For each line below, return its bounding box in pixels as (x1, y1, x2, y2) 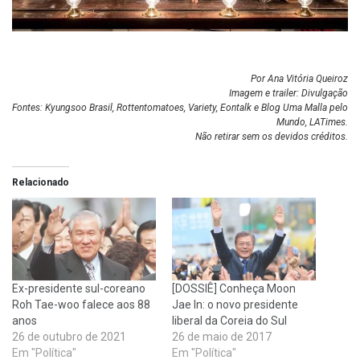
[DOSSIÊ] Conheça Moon (172, 281, 296, 295)
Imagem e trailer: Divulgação (229, 88, 348, 100)
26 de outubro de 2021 (12, 329, 126, 343)
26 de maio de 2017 (172, 329, 272, 343)
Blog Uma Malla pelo (261, 102, 348, 114)
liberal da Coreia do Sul (172, 313, 287, 327)
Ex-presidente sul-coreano (12, 281, 145, 295)
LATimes (309, 117, 346, 129)
